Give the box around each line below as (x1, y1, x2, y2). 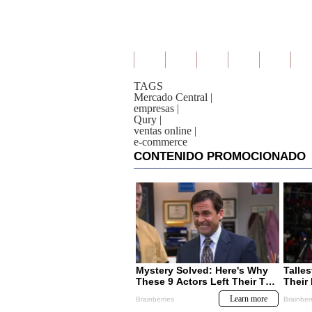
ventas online (134, 125, 192, 136)
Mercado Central (134, 91, 208, 103)
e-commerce (134, 136, 187, 148)
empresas (134, 102, 174, 114)
